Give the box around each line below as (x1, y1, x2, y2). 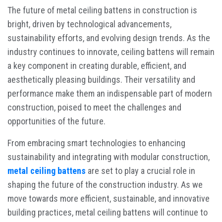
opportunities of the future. (7, 115, 106, 126)
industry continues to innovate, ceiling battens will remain (7, 46, 215, 57)
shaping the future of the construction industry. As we (7, 179, 203, 190)
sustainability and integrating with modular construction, (7, 151, 210, 162)
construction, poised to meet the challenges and (7, 102, 181, 112)
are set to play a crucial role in (86, 165, 195, 176)
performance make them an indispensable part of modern (7, 88, 212, 99)
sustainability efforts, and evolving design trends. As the (7, 32, 210, 43)
